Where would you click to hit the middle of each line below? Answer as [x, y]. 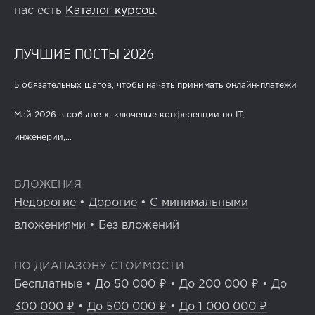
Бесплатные [48, 285]
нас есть [40, 11]
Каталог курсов [110, 11]
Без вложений [139, 226]
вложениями [50, 226]
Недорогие [45, 203]
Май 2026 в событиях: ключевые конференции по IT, [129, 115]
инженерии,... [43, 138]
